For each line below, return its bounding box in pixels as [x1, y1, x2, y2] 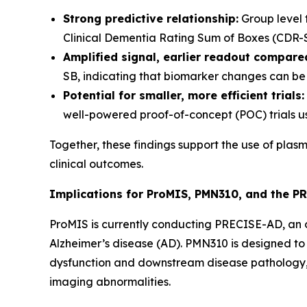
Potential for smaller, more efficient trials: [63, 88, 304, 103]
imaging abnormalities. [49, 275, 171, 289]
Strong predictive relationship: [63, 12, 238, 26]
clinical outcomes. [49, 157, 143, 171]
